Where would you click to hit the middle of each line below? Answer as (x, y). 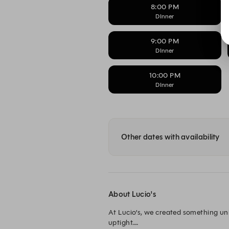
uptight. (121, 223)
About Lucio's (132, 194)
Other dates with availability (170, 137)
